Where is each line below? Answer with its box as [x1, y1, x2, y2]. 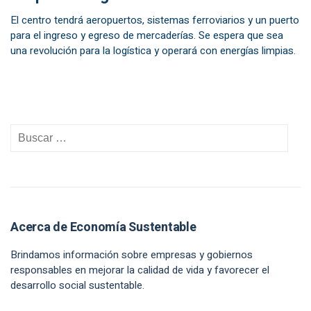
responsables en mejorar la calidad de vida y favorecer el [10, 262, 269, 278]
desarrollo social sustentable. [10, 278, 144, 293]
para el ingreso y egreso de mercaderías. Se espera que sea [10, 28, 283, 43]
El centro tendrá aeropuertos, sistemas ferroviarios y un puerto [10, 12, 299, 28]
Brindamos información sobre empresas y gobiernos [10, 247, 253, 262]
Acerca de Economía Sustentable [10, 218, 196, 237]
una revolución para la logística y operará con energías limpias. [10, 43, 296, 58]
